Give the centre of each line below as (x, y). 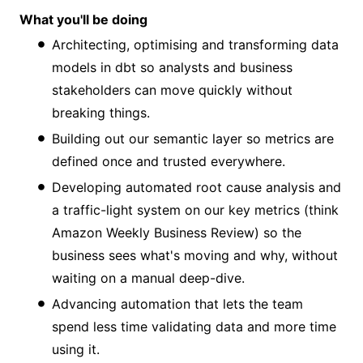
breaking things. (101, 112)
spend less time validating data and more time (194, 326)
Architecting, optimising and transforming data (195, 44)
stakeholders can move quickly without (172, 90)
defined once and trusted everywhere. (169, 161)
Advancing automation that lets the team (177, 303)
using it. (76, 349)
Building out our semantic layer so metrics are (193, 138)
